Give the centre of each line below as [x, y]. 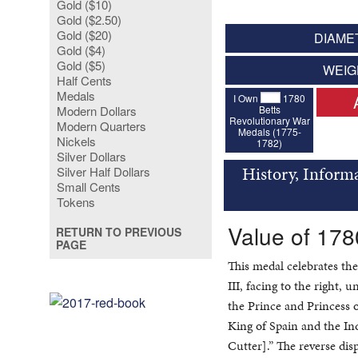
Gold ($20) [85, 35]
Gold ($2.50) [89, 20]
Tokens [76, 202]
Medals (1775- [269, 131]
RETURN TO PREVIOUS [119, 232]
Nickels [77, 141]
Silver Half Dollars [104, 171]
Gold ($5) [82, 65]
